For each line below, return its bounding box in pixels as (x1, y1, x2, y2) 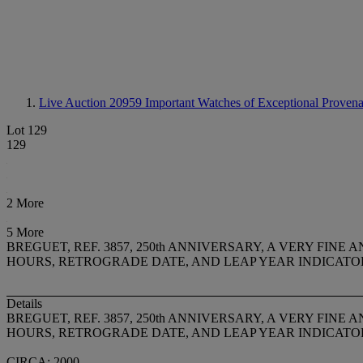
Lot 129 (6, 123, 47, 137)
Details (6, 297, 42, 311)
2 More (6, 196, 44, 210)
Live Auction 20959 (39, 96, 145, 109)
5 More (6, 225, 44, 239)
